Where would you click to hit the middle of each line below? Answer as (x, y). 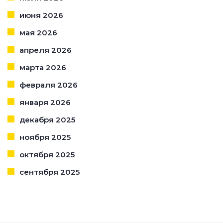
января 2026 (45, 102)
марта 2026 (43, 67)
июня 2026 (41, 15)
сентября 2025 (50, 172)
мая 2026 (38, 32)
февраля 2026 (49, 85)
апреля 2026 (46, 50)
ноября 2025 (45, 137)
